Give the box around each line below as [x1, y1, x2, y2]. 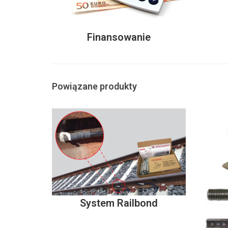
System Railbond [79, 197, 158, 210]
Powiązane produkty [52, 80, 137, 92]
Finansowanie [87, 31, 151, 43]
